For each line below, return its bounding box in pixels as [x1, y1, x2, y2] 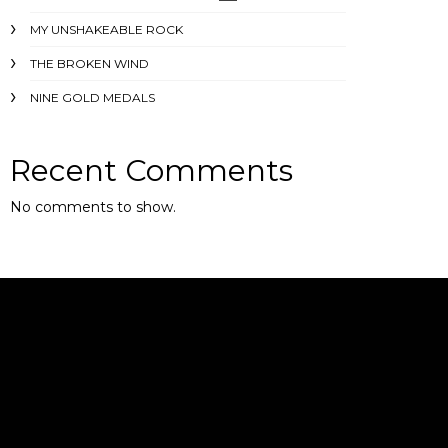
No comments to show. [10, 198, 176, 216]
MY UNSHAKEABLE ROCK [30, 22, 183, 37]
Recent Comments [10, 152, 293, 189]
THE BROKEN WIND [30, 56, 149, 71]
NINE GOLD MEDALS [30, 90, 155, 105]
